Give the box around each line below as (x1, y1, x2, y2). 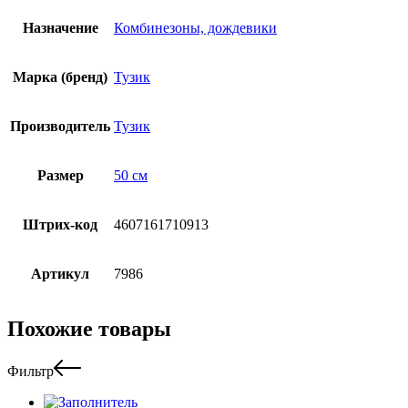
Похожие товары (7, 317, 171, 342)
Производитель (10, 117, 110, 134)
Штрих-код (23, 216, 97, 232)
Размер (36, 167, 84, 183)
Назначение (22, 19, 98, 36)
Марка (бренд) (13, 68, 107, 85)
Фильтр (7, 363, 54, 380)
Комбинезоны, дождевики (114, 19, 277, 36)
